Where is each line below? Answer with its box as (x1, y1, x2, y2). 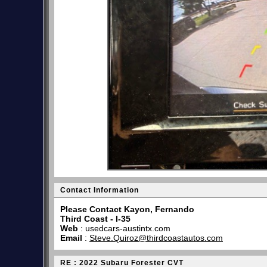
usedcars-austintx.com (85, 223, 170, 233)
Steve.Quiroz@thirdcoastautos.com (89, 233, 223, 243)
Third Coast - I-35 (60, 214, 131, 223)
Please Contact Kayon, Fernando (60, 204, 194, 214)
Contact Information (60, 186, 139, 194)
